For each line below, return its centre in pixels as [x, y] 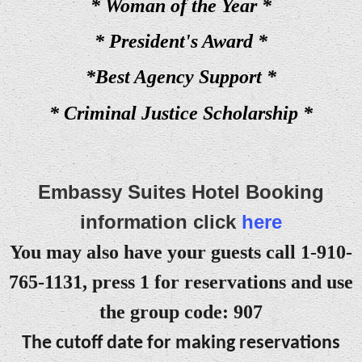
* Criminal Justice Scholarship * [181, 113]
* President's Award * [181, 42]
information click [161, 221]
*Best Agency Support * [181, 77]
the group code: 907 [181, 311]
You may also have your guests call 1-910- [181, 252]
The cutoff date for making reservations [181, 343]
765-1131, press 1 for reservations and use [181, 282]
